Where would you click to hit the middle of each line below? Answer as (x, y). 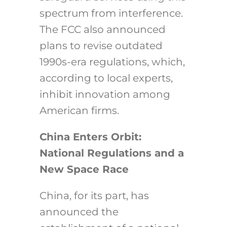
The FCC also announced (102, 30)
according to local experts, (106, 78)
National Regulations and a (111, 153)
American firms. (79, 111)
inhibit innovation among (105, 94)
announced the (79, 212)
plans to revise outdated (101, 46)
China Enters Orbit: (90, 137)
